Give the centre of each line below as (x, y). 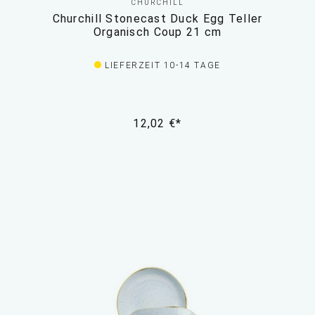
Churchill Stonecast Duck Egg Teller (157, 19)
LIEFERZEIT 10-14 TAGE (163, 66)
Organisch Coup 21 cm (157, 32)
